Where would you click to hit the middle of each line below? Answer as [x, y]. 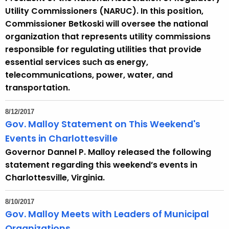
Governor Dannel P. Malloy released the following [108, 152]
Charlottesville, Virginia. [55, 178]
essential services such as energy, [77, 62]
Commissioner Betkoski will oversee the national [107, 24]
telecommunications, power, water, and [89, 75]
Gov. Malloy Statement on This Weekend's [103, 124]
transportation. [38, 88]
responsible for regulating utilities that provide [103, 50]
